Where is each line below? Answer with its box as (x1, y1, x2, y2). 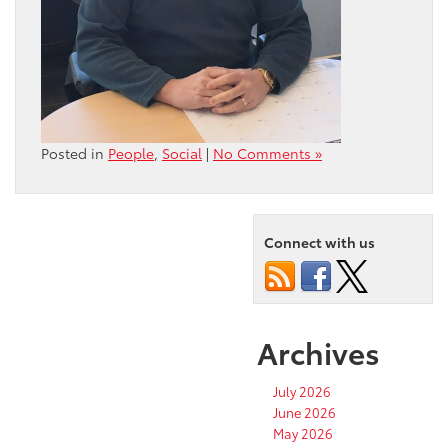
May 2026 (273, 424, 333, 443)
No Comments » (213, 143, 322, 164)
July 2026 (273, 382, 331, 401)
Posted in (41, 143, 108, 164)
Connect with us (264, 232, 375, 253)
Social (162, 143, 202, 164)
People (108, 143, 154, 164)
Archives (257, 330, 380, 374)
